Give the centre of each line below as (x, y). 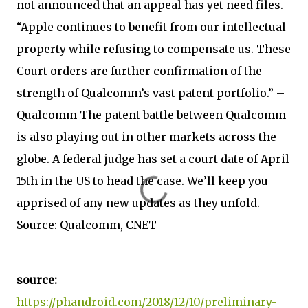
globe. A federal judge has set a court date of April (153, 159)
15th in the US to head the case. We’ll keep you (142, 181)
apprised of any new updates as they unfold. (138, 203)
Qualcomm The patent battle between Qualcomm (151, 115)
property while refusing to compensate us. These (154, 49)
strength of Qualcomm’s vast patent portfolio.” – (151, 93)
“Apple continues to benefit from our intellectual (151, 27)
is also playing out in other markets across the (146, 137)
